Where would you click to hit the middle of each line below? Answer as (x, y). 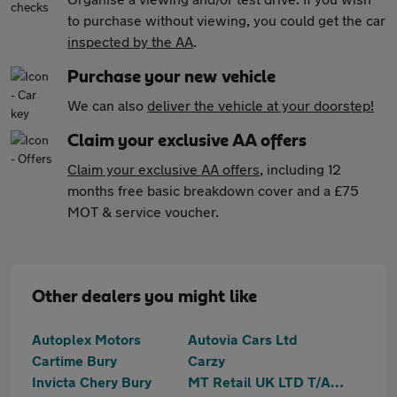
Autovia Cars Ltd (243, 339)
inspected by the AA (130, 41)
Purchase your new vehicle (171, 77)
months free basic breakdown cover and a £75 (213, 190)
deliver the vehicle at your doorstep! (261, 105)
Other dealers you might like (144, 297)
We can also (107, 105)
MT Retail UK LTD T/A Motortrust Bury (337, 381)
